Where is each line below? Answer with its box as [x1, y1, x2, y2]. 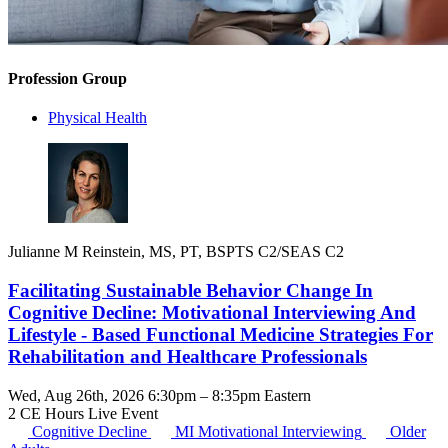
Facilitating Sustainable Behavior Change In [8, 280, 373, 302]
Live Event [88, 404, 158, 422]
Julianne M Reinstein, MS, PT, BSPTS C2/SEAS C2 [8, 243, 344, 261]
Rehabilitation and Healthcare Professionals [8, 346, 367, 368]
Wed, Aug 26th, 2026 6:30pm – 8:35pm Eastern [8, 386, 311, 404]
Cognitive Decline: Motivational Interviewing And [8, 302, 416, 324]
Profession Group [8, 70, 127, 88]
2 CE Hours [8, 404, 88, 422]
